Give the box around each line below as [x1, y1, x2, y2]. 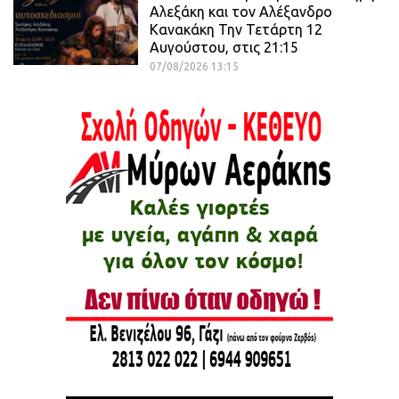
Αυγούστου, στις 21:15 [150, 39, 298, 56]
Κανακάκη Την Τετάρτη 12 [150, 21, 322, 38]
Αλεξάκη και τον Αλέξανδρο [150, 4, 332, 20]
